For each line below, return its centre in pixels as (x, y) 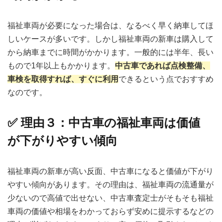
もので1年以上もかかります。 (61, 66)
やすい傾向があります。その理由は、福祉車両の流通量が (111, 185)
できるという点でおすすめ (166, 79)
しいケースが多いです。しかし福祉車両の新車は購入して (111, 39)
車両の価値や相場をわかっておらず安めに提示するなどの (111, 212)
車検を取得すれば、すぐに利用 (63, 79)
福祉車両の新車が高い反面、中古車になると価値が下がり (111, 171)
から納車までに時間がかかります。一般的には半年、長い (111, 53)
